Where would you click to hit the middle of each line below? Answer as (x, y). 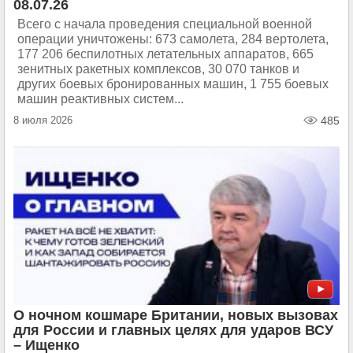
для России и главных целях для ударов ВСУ (173, 330)
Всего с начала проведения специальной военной (165, 24)
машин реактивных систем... (100, 99)
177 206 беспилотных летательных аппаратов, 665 (165, 54)
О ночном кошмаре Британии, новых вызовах (176, 315)
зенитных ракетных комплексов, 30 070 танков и (158, 69)
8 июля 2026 (43, 120)
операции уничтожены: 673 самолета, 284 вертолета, (173, 39)
